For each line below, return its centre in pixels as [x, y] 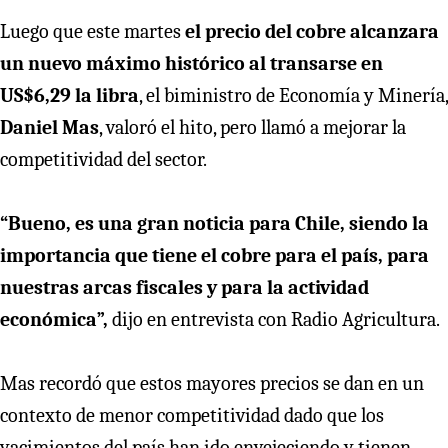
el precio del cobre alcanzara [312, 31]
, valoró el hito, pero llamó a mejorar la [252, 127]
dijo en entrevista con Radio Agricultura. [274, 319]
